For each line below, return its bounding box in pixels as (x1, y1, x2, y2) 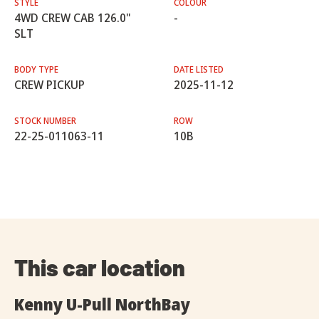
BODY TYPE (14, 63, 58, 76)
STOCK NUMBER (14, 115, 76, 127)
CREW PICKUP (14, 77, 85, 93)
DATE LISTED (174, 63, 224, 76)
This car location (14, 253, 185, 281)
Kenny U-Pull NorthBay (14, 293, 190, 315)
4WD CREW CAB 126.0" (14, 10, 131, 26)
